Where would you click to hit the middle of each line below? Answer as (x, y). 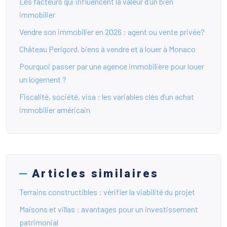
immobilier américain (55, 110)
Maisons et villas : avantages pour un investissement (109, 209)
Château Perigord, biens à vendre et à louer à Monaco (107, 49)
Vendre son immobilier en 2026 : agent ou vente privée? (112, 32)
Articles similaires (96, 174)
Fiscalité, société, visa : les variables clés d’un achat (107, 97)
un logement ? (43, 80)
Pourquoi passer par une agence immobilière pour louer (112, 66)
